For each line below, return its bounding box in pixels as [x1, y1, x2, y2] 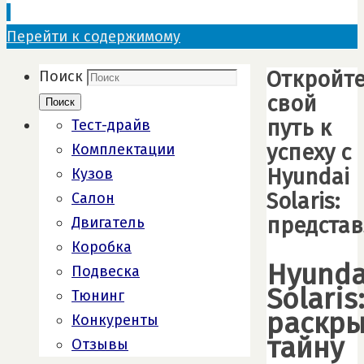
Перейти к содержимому [6, 28, 180, 45]
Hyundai [266, 164, 349, 191]
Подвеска [71, 262, 140, 280]
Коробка [71, 238, 132, 256]
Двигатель [71, 214, 145, 232]
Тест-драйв [71, 116, 150, 134]
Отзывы [71, 336, 128, 353]
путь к [266, 115, 331, 142]
